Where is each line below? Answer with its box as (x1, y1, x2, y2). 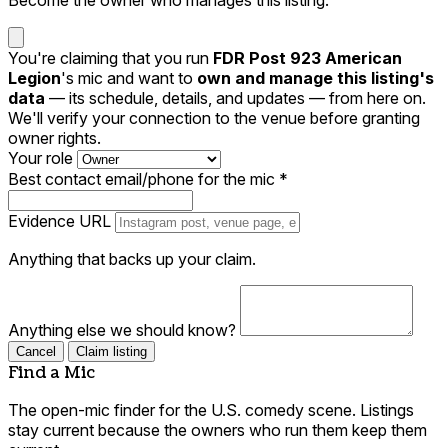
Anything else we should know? (8, 319, 240, 340)
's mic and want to (61, 67, 197, 88)
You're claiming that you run (8, 47, 213, 68)
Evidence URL (8, 210, 115, 231)
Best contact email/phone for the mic (8, 168, 279, 189)
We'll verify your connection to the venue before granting (8, 107, 420, 128)
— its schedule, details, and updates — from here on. (45, 87, 426, 108)
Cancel (16, 343, 56, 359)
